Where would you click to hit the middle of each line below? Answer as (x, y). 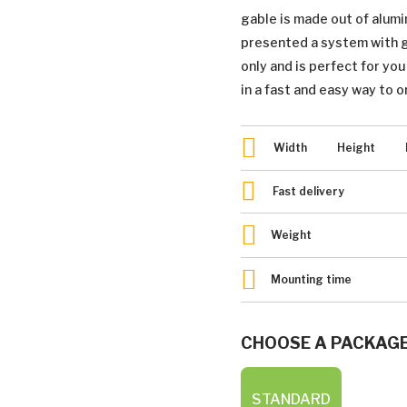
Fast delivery (307, 191)
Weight (291, 235)
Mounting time (311, 279)
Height (357, 148)
